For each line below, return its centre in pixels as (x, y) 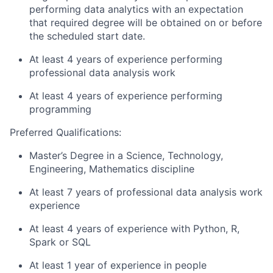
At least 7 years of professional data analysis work (146, 192)
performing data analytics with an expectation (136, 9)
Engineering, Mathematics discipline (112, 169)
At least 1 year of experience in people (118, 265)
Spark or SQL (60, 242)
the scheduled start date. (87, 36)
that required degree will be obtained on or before (146, 23)
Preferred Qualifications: (66, 132)
